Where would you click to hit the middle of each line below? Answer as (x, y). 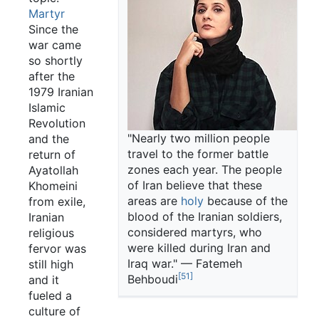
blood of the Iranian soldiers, (205, 216)
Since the (53, 29)
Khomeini (53, 185)
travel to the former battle (198, 153)
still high (51, 264)
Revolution (57, 123)
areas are (154, 200)
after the (52, 76)
